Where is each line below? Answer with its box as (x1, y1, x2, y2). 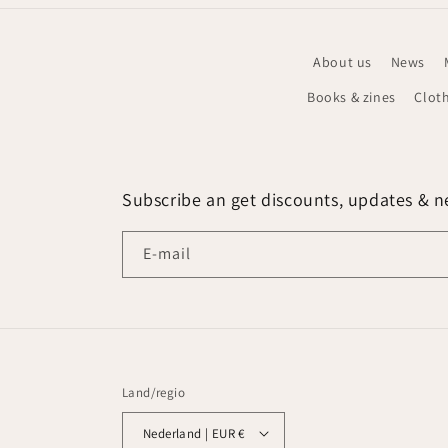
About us (313, 53, 373, 72)
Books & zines (307, 88, 396, 107)
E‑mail (143, 243, 191, 265)
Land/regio (122, 384, 185, 402)
